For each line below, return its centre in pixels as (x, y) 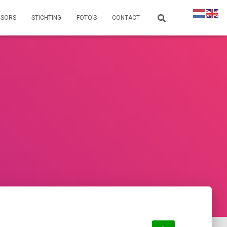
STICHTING (46, 18)
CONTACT (126, 18)
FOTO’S (87, 18)
